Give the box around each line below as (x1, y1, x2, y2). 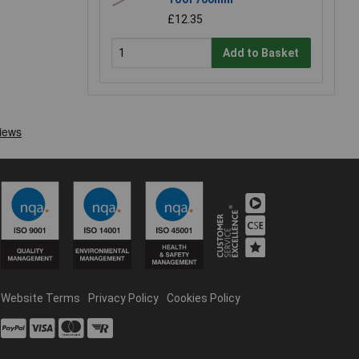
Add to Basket (223, 46, 300, 59)
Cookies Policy (166, 291, 240, 305)
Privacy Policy (87, 291, 159, 305)
